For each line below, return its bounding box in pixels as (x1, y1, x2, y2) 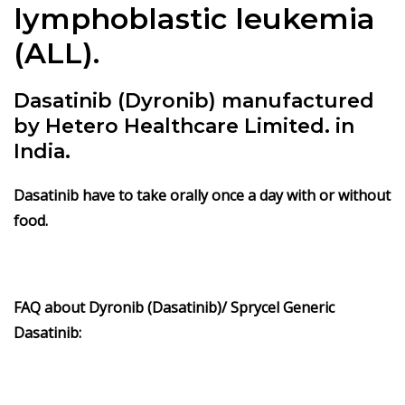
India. (14, 138, 71, 164)
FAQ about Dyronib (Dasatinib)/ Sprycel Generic (14, 297, 334, 317)
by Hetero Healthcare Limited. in (14, 113, 354, 138)
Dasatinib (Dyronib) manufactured (14, 88, 374, 113)
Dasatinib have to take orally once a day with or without (14, 184, 391, 205)
